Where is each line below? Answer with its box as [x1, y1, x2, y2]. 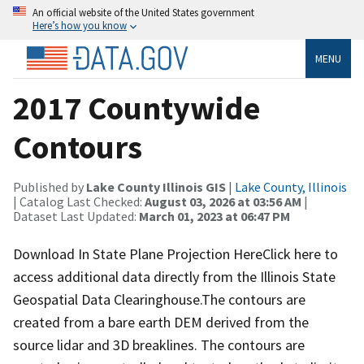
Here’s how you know [32, 19, 127, 32]
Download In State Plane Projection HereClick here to [13, 244, 338, 263]
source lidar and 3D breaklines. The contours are [13, 335, 305, 354]
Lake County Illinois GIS [86, 178, 226, 195]
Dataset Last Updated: [13, 207, 139, 224]
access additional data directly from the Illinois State [13, 266, 336, 286]
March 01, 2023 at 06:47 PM [139, 207, 290, 224]
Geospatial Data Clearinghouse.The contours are [13, 289, 305, 309]
